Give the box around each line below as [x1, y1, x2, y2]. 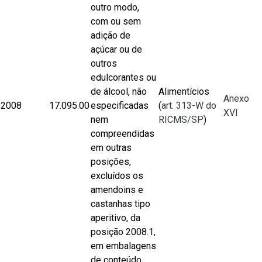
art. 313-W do [161, 100, 216, 111]
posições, [91, 156, 131, 167]
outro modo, [91, 2, 139, 13]
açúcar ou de [91, 44, 142, 55]
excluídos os [91, 170, 143, 181]
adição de [91, 30, 130, 41]
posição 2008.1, [91, 226, 156, 237]
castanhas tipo [91, 198, 150, 209]
